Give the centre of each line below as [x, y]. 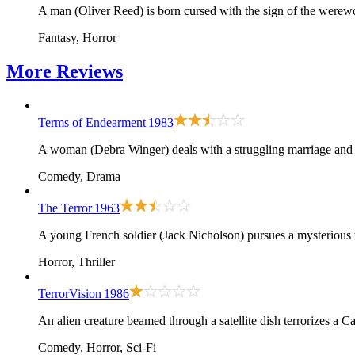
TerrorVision [70, 293]
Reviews [90, 72]
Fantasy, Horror [77, 38]
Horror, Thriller [76, 261]
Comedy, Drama [79, 176]
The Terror [65, 208]
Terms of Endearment [92, 122]
